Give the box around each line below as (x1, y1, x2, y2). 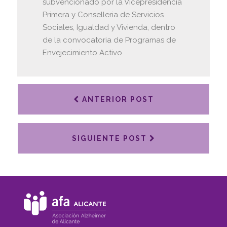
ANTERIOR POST (79, 95, 154, 103)
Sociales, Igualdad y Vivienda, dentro (42, 22, 175, 32)
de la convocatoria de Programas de (42, 35, 176, 45)
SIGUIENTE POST (71, 134, 149, 142)
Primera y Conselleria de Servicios (42, 10, 164, 19)
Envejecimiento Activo (42, 48, 122, 57)
